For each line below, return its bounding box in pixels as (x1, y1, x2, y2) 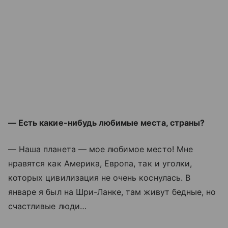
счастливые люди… (8, 201, 87, 211)
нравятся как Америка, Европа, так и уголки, (8, 158, 192, 168)
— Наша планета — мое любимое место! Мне (8, 144, 193, 154)
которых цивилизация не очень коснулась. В (8, 173, 190, 183)
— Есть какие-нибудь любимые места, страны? (8, 118, 205, 128)
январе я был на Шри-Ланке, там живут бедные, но (8, 187, 216, 197)
